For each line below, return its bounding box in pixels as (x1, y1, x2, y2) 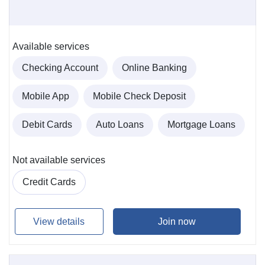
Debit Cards (22, 119, 72, 130)
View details (33, 216, 85, 227)
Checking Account (22, 63, 98, 73)
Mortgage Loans (167, 119, 235, 130)
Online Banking (122, 63, 187, 73)
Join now (157, 216, 196, 227)
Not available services (12, 155, 105, 166)
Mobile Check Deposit (93, 91, 186, 102)
